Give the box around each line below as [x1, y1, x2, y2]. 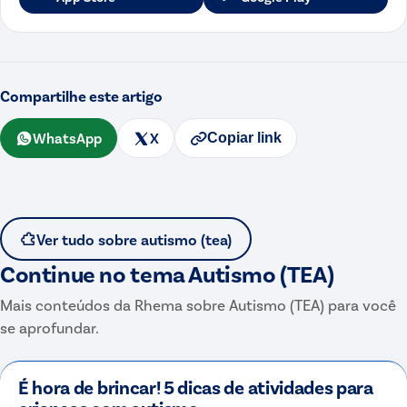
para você [324, 295, 396, 314]
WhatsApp [33, 129, 102, 147]
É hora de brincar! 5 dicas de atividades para [18, 375, 373, 399]
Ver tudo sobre [36, 230, 141, 249]
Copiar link [207, 130, 282, 146]
